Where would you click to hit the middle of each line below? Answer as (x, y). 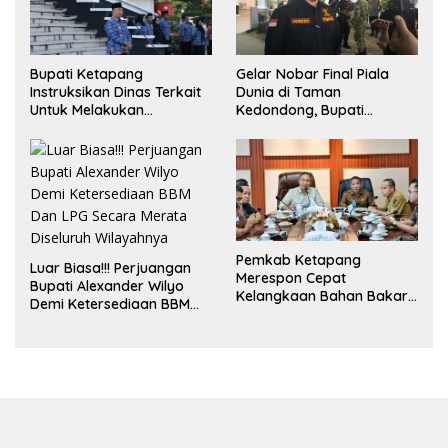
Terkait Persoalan (88, 145)
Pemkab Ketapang (298, 260)
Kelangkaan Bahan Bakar (322, 296)
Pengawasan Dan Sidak (109, 127)
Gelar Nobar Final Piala (312, 73)
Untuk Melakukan (87, 109)
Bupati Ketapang (86, 73)
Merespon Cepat (291, 278)
